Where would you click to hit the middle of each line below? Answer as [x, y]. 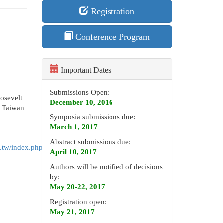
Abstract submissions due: [90, 142]
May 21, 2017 [72, 212]
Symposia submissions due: [92, 117]
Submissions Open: [79, 92]
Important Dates [85, 70]
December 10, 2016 [81, 102]
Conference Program [111, 37]
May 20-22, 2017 [77, 187]
